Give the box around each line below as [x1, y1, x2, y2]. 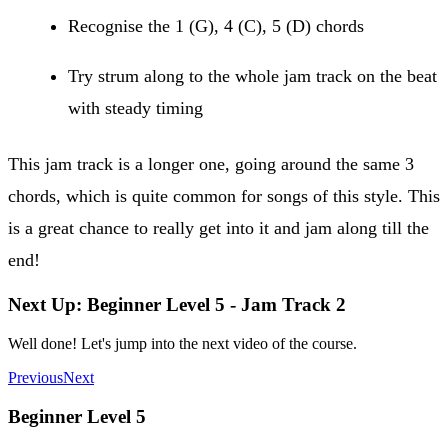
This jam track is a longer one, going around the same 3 [8, 153, 414, 174]
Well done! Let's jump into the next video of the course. [8, 334, 357, 352]
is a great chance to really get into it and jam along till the [8, 217, 429, 238]
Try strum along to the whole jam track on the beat [68, 65, 437, 86]
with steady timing [68, 97, 203, 118]
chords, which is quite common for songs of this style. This [8, 185, 440, 206]
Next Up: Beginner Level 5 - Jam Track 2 [8, 294, 346, 316]
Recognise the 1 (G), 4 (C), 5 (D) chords [68, 15, 364, 36]
